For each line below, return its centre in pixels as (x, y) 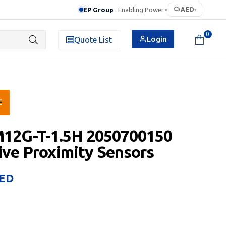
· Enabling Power (140, 9)
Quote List (93, 40)
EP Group (99, 9)
